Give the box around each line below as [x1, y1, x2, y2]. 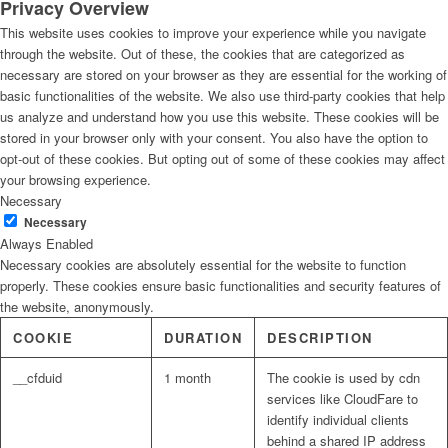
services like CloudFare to [267, 389, 418, 409]
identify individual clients [267, 410, 409, 430]
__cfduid [13, 368, 62, 388]
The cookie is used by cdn [267, 368, 420, 388]
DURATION [164, 328, 242, 348]
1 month [164, 368, 211, 388]
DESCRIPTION [267, 328, 373, 348]
